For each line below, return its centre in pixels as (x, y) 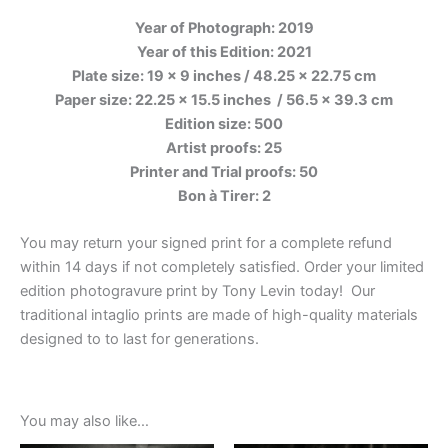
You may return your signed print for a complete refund (206, 242)
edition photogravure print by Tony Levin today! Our (197, 290)
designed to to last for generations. (139, 338)
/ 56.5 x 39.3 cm (333, 99)
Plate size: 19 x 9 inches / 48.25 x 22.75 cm (224, 75)
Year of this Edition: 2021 (224, 51)
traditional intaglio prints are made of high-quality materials (219, 314)
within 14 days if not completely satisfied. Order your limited (222, 266)
